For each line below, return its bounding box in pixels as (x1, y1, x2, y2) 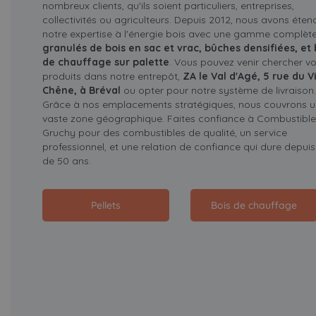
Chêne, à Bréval (42, 84, 121, 97)
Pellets (90, 199, 121, 212)
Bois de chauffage (210, 199, 297, 212)
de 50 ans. (42, 154, 91, 168)
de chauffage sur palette (42, 56, 169, 69)
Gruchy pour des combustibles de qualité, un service (42, 126, 287, 140)
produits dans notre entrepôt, (42, 70, 183, 83)
